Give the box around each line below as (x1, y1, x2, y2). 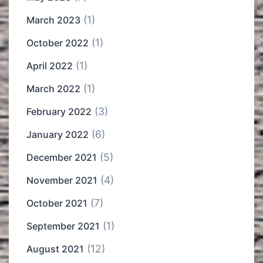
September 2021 (26, 220, 100, 232)
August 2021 (26, 243, 84, 255)
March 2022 (26, 83, 80, 95)
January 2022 (26, 129, 89, 141)
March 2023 (26, 14, 80, 26)
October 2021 (26, 197, 87, 210)
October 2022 (26, 37, 89, 49)
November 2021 (26, 174, 97, 187)
